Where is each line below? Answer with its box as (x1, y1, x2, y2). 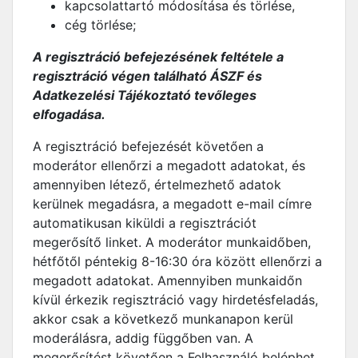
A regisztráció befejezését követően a (33, 138, 264, 154)
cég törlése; (65, 17, 136, 33)
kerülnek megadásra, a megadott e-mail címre (33, 196, 312, 212)
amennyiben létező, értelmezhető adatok (33, 177, 281, 193)
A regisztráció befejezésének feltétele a (33, 49, 284, 65)
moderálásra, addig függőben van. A (33, 330, 253, 346)
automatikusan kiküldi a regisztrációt (33, 215, 257, 231)
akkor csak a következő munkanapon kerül (33, 311, 293, 327)
